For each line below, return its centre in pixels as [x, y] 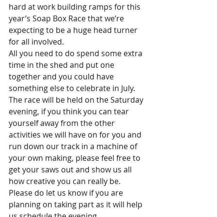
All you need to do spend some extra [77, 53]
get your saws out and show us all [71, 170]
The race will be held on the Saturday [77, 100]
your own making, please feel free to [76, 158]
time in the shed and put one [62, 65]
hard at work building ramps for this [76, 7]
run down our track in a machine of [74, 146]
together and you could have [62, 77]
